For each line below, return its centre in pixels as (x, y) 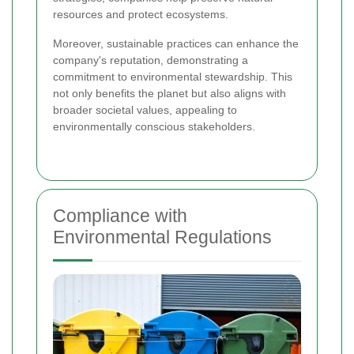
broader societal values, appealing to (145, 110)
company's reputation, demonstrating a (151, 60)
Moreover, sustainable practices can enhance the (176, 44)
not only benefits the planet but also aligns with (169, 94)
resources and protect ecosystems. (141, 15)
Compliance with (120, 216)
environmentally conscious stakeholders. (154, 127)
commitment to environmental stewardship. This (173, 77)
